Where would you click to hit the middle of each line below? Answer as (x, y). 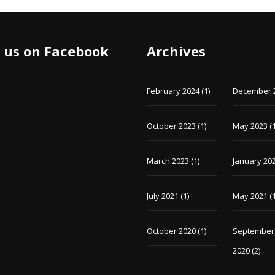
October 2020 (171, 231)
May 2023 (250, 126)
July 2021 (162, 196)
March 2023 (168, 161)
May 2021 (250, 196)
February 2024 (173, 91)
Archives (176, 51)
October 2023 (171, 126)
